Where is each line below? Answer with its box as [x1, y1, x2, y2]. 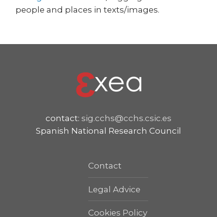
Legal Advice [88, 184, 141, 194]
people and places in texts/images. [15, 4, 159, 15]
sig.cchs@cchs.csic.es [81, 113, 171, 123]
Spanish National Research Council [36, 125, 181, 136]
